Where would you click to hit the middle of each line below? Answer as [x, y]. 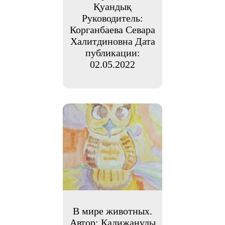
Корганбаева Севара [113, 29]
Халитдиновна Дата [113, 41]
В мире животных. [113, 211]
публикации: [113, 52]
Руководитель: [113, 18]
